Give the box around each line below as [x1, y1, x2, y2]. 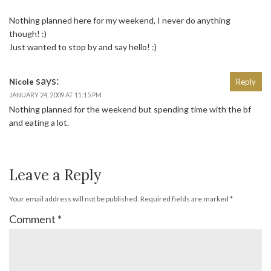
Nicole [9, 76, 34, 87]
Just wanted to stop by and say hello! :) [9, 41, 157, 52]
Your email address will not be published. [9, 194, 139, 203]
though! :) [9, 28, 47, 39]
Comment [9, 212, 57, 226]
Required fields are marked [140, 194, 230, 203]
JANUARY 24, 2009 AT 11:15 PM [9, 90, 102, 99]
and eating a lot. [9, 117, 69, 128]
